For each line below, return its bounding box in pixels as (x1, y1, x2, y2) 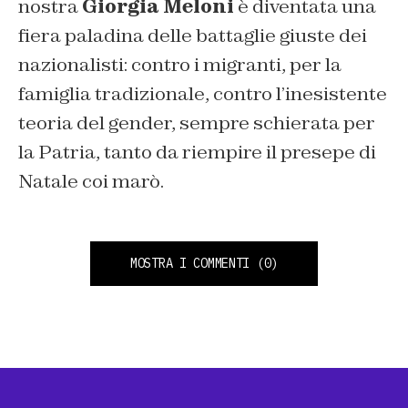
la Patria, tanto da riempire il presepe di (18, 140, 376, 164)
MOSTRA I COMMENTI (129, 255, 250, 271)
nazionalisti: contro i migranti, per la (18, 53, 342, 76)
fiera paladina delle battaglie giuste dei (18, 24, 367, 47)
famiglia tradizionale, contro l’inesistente (18, 82, 387, 106)
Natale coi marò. (18, 169, 164, 193)
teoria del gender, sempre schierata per (18, 111, 375, 135)
